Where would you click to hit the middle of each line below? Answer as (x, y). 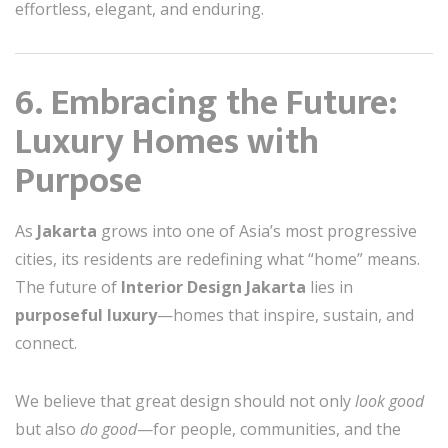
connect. (46, 343)
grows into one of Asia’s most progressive (257, 231)
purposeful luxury (86, 315)
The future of (68, 287)
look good (389, 401)
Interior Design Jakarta (213, 287)
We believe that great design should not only (185, 401)
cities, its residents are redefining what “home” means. (217, 259)
